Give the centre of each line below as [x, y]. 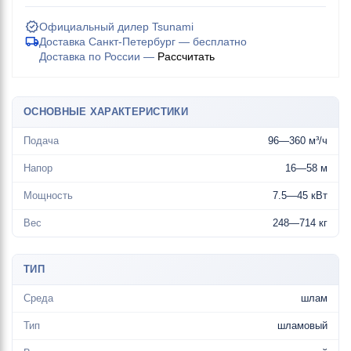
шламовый [302, 326]
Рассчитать [186, 56]
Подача [41, 141]
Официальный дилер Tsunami [116, 27]
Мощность [48, 195]
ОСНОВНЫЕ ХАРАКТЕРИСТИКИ [106, 112]
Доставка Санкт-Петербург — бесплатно [143, 42]
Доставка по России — [98, 56]
